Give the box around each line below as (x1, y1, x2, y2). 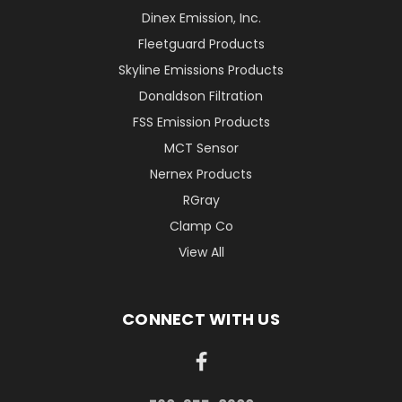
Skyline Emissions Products (118, 61, 284, 80)
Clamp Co (169, 217, 233, 236)
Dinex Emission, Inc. (141, 9, 261, 28)
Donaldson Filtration (139, 87, 263, 106)
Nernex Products (150, 165, 252, 184)
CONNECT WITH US (122, 308, 280, 331)
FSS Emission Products (132, 113, 270, 132)
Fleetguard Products (137, 35, 265, 54)
